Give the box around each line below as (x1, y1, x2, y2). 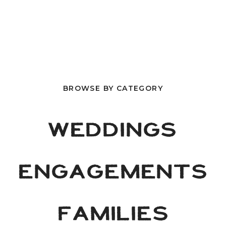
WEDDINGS (48, 122, 178, 138)
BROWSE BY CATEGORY (63, 84, 163, 93)
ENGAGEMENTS (18, 164, 208, 180)
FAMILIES (58, 206, 169, 222)
